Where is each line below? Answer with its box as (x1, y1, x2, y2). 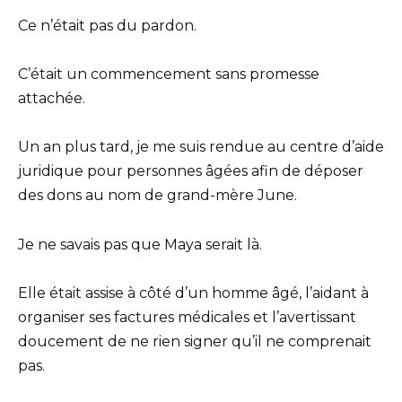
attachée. (18, 90, 85, 108)
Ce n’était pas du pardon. (18, 16, 197, 34)
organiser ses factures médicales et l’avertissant (18, 308, 356, 326)
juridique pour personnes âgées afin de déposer (18, 162, 363, 180)
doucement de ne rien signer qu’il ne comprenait (18, 332, 371, 350)
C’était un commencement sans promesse (18, 66, 319, 83)
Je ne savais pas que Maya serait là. (18, 235, 262, 253)
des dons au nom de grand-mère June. (18, 187, 297, 205)
